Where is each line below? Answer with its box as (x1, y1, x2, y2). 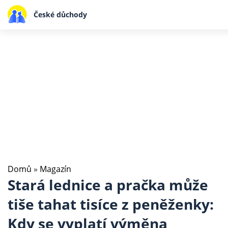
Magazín (40, 163, 71, 175)
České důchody (33, 9, 87, 19)
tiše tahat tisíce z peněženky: (8, 194, 214, 214)
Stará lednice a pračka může (8, 175, 208, 194)
